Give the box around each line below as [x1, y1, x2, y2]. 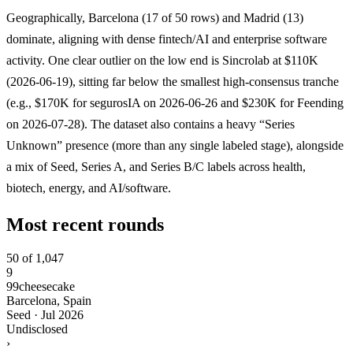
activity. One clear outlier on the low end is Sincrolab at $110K [6, 53, 318, 67]
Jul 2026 [41, 307, 84, 321]
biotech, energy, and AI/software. [6, 180, 171, 195]
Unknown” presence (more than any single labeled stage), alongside [6, 138, 344, 152]
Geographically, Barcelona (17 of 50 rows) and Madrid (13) [6, 10, 303, 24]
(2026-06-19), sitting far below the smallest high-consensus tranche [6, 74, 339, 88]
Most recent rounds [6, 214, 164, 235]
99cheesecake [6, 279, 75, 293]
